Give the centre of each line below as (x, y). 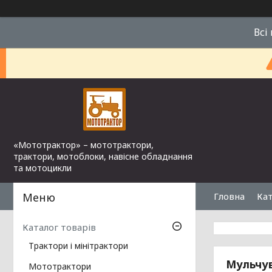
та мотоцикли (42, 168)
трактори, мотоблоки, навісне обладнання (103, 156)
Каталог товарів (59, 227)
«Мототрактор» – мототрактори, (83, 145)
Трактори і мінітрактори (78, 246)
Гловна (229, 196)
